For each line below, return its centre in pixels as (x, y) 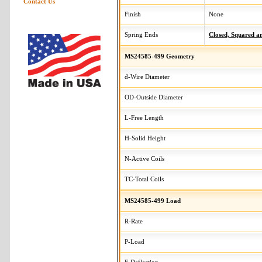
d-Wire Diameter (147, 77)
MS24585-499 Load (153, 201)
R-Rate (134, 221)
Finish (133, 14)
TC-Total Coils (144, 179)
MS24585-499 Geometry (160, 56)
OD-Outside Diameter (154, 97)
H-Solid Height (145, 138)
